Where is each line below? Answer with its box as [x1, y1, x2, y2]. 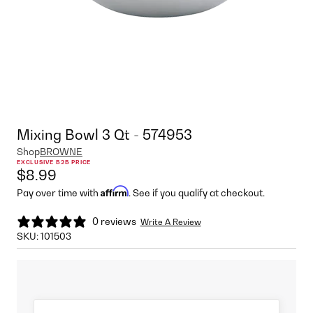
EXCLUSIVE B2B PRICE [17, 158, 92, 166]
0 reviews [92, 214, 136, 227]
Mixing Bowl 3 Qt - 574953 [17, 126, 192, 143]
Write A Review [140, 217, 201, 228]
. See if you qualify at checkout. [129, 187, 265, 198]
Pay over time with [17, 187, 101, 198]
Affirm [101, 184, 129, 197]
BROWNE [40, 145, 82, 157]
